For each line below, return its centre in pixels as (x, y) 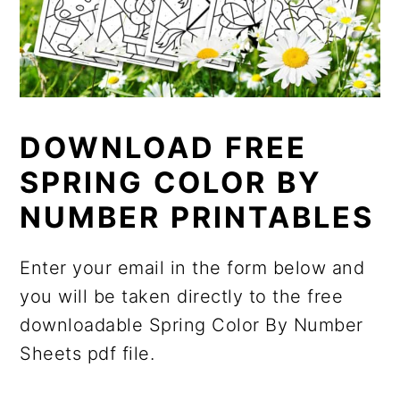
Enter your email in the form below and (192, 267)
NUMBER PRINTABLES (197, 217)
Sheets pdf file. (87, 353)
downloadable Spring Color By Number (192, 325)
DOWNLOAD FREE (164, 147)
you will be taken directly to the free (182, 296)
